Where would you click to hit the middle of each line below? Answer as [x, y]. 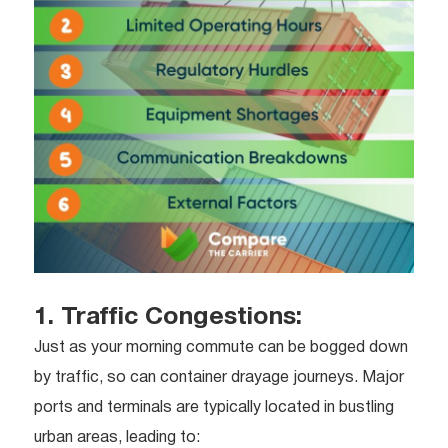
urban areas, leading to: [117, 437]
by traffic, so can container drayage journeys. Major [219, 377]
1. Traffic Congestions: [168, 317]
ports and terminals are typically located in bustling [214, 407]
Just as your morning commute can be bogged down [221, 347]
